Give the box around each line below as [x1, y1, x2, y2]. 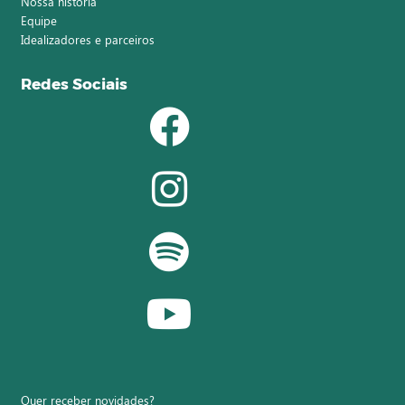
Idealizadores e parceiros [20, 32, 155, 47]
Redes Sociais [20, 75, 127, 93]
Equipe [20, 13, 57, 28]
